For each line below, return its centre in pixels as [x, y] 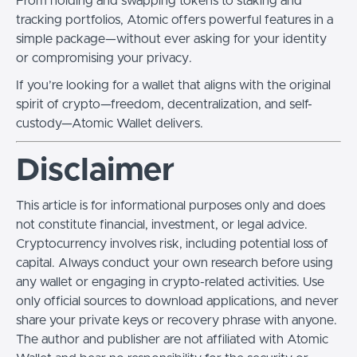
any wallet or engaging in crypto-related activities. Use [170, 282]
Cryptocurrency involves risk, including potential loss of [172, 244]
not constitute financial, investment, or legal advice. [162, 225]
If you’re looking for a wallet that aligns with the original [173, 85]
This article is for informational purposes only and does [171, 206]
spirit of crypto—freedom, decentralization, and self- [164, 104]
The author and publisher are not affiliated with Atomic [172, 339]
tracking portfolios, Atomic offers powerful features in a [175, 20]
